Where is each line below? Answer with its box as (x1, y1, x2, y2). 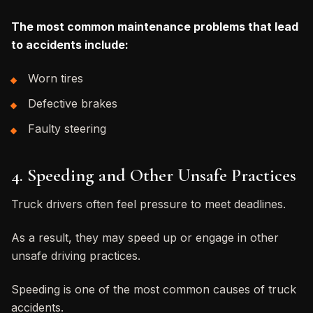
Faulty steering (28, 121, 106, 136)
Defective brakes (28, 96, 117, 110)
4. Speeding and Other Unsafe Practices (11, 163, 296, 186)
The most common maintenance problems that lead (11, 19, 298, 34)
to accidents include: (11, 37, 129, 52)
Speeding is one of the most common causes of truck (11, 282, 296, 296)
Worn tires (28, 71, 83, 85)
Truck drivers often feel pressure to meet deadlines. (11, 196, 286, 211)
